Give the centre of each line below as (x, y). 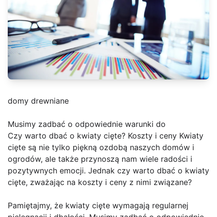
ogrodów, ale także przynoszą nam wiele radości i (100, 159)
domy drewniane (38, 101)
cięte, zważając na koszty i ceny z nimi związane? (100, 182)
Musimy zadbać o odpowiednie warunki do (87, 124)
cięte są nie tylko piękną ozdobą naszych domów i (101, 147)
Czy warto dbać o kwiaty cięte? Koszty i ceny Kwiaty (106, 136)
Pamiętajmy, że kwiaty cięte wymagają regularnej (98, 206)
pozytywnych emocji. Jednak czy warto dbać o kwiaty (108, 171)
